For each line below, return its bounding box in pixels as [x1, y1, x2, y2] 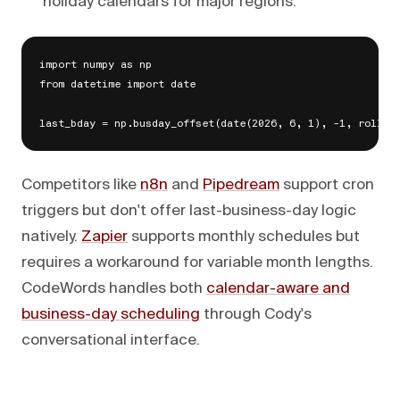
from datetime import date [39, 79, 196, 90]
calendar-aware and [206, 280, 350, 296]
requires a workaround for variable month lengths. [21, 254, 373, 271]
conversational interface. [21, 332, 200, 348]
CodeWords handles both [21, 280, 206, 296]
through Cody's [200, 306, 312, 322]
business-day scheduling [21, 306, 200, 322]
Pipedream [203, 177, 279, 193]
